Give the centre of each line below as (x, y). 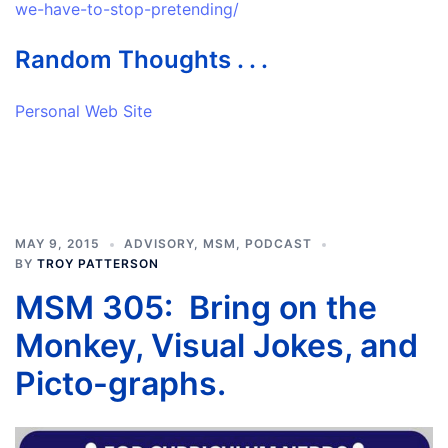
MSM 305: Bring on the (196, 307)
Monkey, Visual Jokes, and (216, 345)
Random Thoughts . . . (141, 59)
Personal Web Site (83, 110)
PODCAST (278, 243)
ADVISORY (159, 243)
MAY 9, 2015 (57, 243)
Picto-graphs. (120, 383)
